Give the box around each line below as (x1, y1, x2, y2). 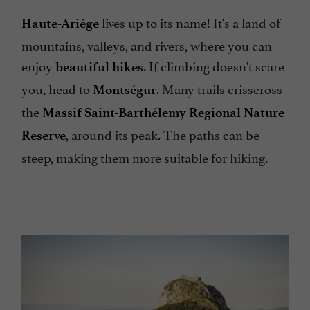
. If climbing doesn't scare (143, 55, 284, 75)
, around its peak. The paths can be (66, 123, 259, 143)
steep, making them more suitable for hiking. (21, 146, 268, 166)
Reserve (21, 127, 66, 143)
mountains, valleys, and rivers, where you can (21, 34, 272, 54)
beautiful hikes (55, 58, 143, 75)
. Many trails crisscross (156, 77, 282, 98)
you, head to (21, 77, 93, 98)
